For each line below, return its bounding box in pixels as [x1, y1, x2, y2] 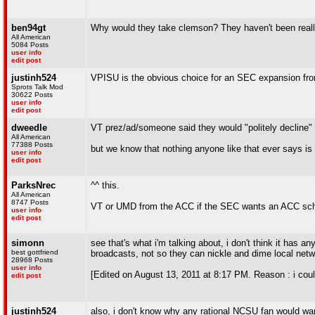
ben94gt [11, 22, 46, 33]
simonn [11, 238, 44, 248]
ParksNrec [11, 180, 56, 191]
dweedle [11, 122, 47, 133]
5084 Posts [11, 41, 49, 49]
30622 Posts [11, 91, 53, 98]
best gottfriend [11, 248, 58, 256]
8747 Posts [11, 198, 49, 206]
